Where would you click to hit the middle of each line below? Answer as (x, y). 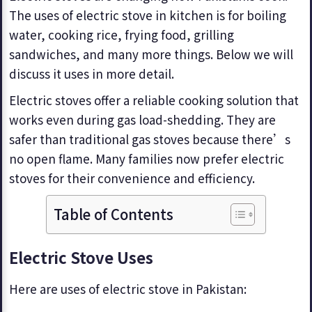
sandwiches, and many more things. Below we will (151, 54)
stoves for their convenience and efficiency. (133, 178)
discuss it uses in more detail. (92, 73)
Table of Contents (114, 213)
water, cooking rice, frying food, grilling (122, 34)
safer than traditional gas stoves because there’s (150, 139)
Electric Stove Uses (81, 257)
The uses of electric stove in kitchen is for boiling (148, 15)
